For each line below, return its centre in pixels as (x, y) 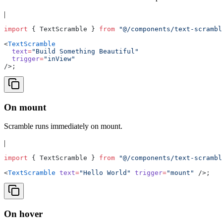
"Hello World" (105, 173)
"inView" (59, 58)
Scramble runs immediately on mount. (63, 126)
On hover (23, 214)
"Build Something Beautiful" (85, 51)
